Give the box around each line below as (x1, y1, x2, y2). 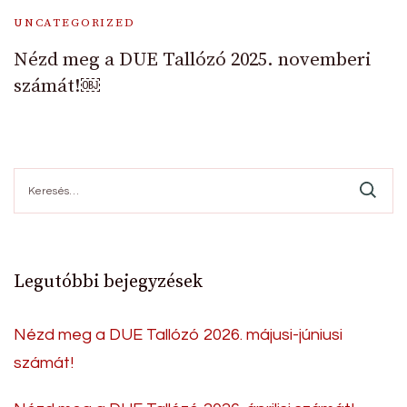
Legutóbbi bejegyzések (14, 270, 203, 293)
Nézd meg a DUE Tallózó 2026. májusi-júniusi (14, 325, 342, 343)
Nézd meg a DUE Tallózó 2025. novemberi (14, 47, 371, 72)
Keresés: (13, 168, 65, 183)
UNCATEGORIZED (14, 15, 135, 30)
